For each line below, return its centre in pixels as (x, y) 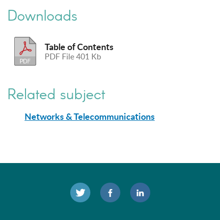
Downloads (42, 15)
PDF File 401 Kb (73, 57)
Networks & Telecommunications (90, 117)
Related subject (56, 94)
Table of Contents (79, 47)
